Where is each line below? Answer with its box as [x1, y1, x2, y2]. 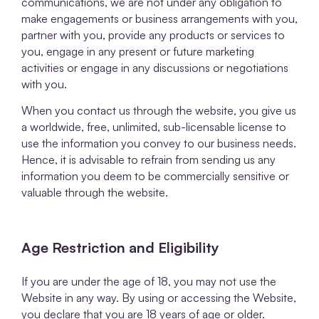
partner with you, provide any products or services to [21, 27, 285, 42]
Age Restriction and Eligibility [21, 239, 219, 257]
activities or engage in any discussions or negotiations [21, 60, 288, 75]
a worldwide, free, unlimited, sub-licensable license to [21, 120, 286, 135]
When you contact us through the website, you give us [21, 103, 296, 118]
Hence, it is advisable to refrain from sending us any [21, 152, 276, 167]
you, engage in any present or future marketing [21, 43, 254, 58]
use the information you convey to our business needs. [21, 136, 296, 151]
